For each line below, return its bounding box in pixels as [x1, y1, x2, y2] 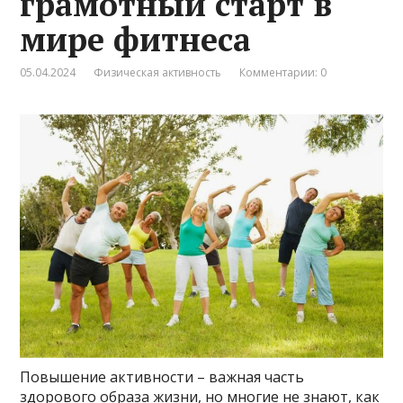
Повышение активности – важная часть [20, 366, 305, 387]
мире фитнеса [20, 18, 252, 61]
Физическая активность [94, 65, 222, 81]
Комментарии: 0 [239, 65, 327, 81]
